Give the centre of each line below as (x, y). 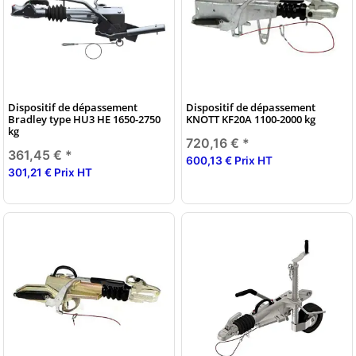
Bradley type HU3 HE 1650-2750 (84, 119)
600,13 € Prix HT (229, 160)
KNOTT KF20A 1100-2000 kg (251, 119)
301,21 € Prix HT (50, 172)
